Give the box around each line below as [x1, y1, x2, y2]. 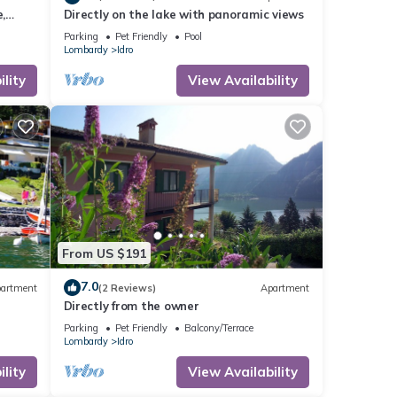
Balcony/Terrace [183, 322, 253, 335]
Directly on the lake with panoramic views [63, 6, 304, 21]
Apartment [261, 281, 309, 294]
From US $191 [61, 245, 146, 261]
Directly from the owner [63, 299, 199, 314]
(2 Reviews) [97, 281, 156, 294]
